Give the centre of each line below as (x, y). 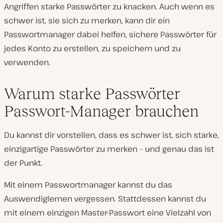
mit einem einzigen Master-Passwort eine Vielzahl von (108, 213)
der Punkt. (23, 163)
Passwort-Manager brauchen (101, 111)
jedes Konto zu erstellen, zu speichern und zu (92, 48)
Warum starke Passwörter (92, 94)
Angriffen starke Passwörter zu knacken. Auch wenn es (109, 6)
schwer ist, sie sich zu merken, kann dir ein (87, 20)
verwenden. (27, 62)
